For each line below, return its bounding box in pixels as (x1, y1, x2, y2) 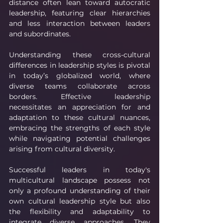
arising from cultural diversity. (9, 144, 115, 153)
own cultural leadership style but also (9, 196, 150, 206)
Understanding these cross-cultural (9, 50, 150, 59)
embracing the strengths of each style (9, 123, 150, 132)
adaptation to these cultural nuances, (9, 112, 150, 122)
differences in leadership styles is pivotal (9, 60, 150, 70)
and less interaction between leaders (9, 18, 150, 28)
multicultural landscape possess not (9, 175, 150, 185)
